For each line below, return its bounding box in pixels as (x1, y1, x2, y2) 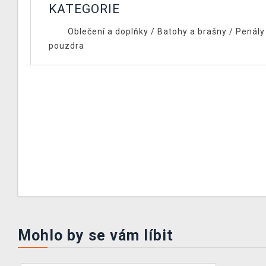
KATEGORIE (49, 2, 120, 16)
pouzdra (49, 41, 84, 50)
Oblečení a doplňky (67, 27, 148, 36)
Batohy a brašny (157, 27, 227, 36)
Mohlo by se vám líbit (18, 227, 173, 244)
